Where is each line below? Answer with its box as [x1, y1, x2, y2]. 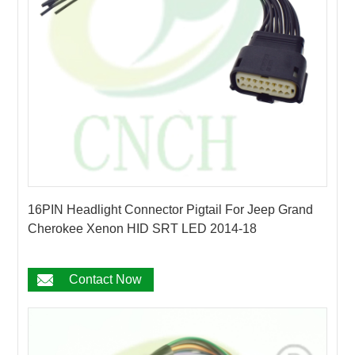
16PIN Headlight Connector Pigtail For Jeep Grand [28, 202, 314, 216]
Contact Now [69, 272, 143, 286]
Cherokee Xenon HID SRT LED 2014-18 [28, 221, 258, 235]
